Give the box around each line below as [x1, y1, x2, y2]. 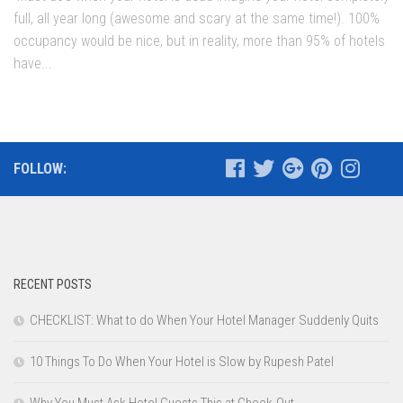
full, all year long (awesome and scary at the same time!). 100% [13, 10, 380, 28]
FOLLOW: [13, 160, 67, 178]
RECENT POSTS [13, 277, 92, 292]
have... [13, 55, 52, 73]
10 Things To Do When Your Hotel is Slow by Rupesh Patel [30, 354, 334, 371]
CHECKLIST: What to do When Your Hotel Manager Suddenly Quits [30, 312, 379, 329]
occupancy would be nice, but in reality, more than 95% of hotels [13, 32, 385, 50]
